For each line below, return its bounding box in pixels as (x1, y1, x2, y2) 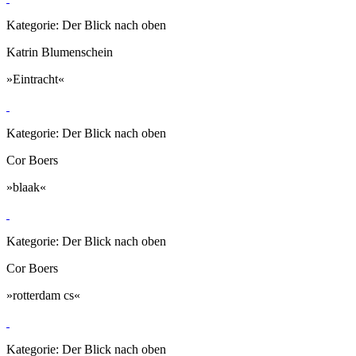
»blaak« (6, 180, 46, 194)
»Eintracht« (6, 72, 64, 86)
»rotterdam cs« (6, 288, 80, 302)
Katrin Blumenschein (6, 44, 113, 59)
